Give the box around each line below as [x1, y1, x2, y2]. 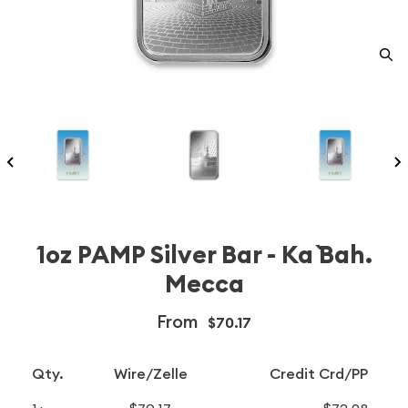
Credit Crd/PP [270, 363, 369, 383]
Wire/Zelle [113, 363, 188, 383]
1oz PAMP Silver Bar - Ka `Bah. [36, 239, 372, 271]
